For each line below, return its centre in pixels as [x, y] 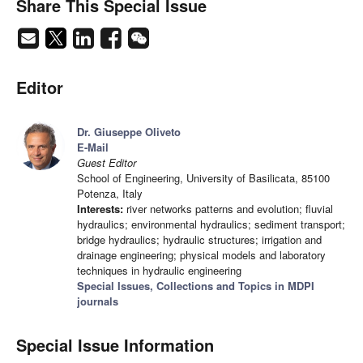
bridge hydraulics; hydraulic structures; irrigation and [199, 240]
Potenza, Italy [110, 194]
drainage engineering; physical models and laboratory [201, 255]
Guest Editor [107, 163]
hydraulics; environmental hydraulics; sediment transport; [211, 224]
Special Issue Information [115, 345]
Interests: [100, 209]
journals [98, 301]
